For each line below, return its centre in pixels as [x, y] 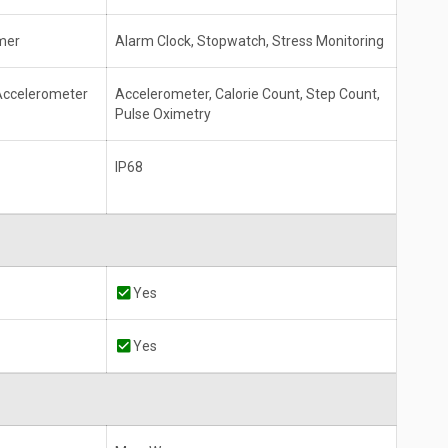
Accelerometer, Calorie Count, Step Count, [247, 94]
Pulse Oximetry [163, 114]
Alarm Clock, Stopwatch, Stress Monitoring [249, 41]
